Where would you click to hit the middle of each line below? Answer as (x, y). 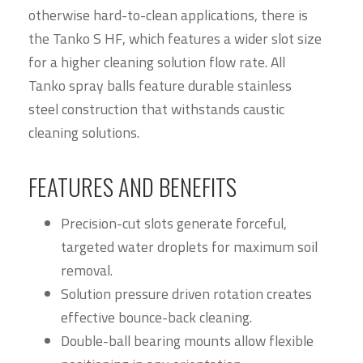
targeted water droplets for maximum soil (189, 246)
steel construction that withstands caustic (156, 109)
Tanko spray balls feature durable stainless (160, 85)
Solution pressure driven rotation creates (186, 293)
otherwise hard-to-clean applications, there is (168, 15)
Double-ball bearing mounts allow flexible (187, 340)
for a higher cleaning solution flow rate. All (157, 62)
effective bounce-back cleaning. (158, 317)
